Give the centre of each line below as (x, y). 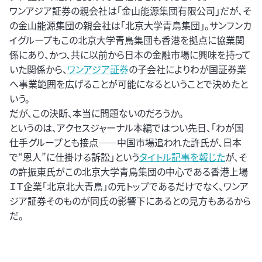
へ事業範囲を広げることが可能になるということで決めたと (129, 84)
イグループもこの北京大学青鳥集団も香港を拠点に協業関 (127, 40)
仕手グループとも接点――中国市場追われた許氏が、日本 (125, 142)
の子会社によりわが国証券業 (187, 69)
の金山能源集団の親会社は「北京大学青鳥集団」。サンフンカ (130, 25)
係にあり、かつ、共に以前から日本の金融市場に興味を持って (130, 55)
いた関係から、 (38, 69)
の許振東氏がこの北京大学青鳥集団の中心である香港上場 (129, 172)
